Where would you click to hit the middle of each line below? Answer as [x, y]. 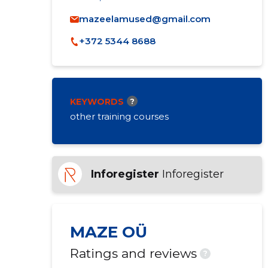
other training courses [119, 116]
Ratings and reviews [133, 253]
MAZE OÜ [108, 232]
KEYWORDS [97, 101]
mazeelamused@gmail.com [144, 19]
